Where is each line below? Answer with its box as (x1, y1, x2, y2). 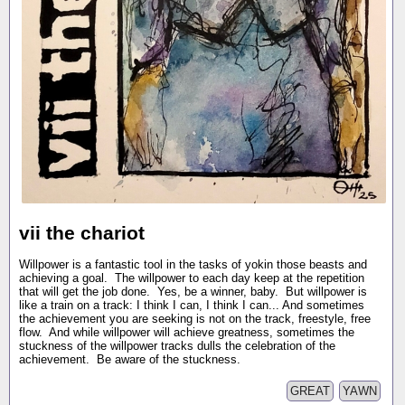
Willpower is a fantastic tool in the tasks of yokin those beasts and (19, 258, 367, 272)
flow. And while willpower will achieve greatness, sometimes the (19, 325, 354, 340)
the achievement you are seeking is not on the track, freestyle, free (19, 312, 371, 326)
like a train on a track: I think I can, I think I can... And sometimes (19, 298, 364, 313)
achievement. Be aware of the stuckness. (19, 353, 240, 367)
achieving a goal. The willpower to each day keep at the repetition (19, 271, 364, 286)
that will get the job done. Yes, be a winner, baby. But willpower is (19, 285, 367, 299)
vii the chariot (19, 221, 145, 244)
